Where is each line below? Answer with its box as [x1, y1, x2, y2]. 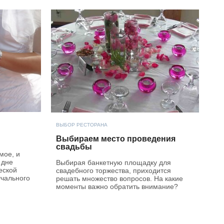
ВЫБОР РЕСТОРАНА [56, 121, 107, 127]
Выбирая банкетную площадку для [56, 158, 171, 166]
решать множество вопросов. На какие [56, 174, 183, 182]
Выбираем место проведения [56, 134, 175, 143]
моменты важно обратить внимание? [56, 182, 178, 190]
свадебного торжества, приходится [56, 166, 171, 174]
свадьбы [56, 142, 92, 151]
